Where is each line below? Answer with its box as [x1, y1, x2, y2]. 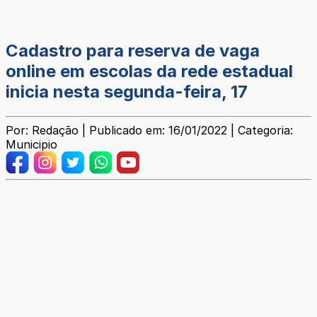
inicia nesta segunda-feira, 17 [6, 81, 248, 103]
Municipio [6, 137, 57, 152]
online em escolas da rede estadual [6, 61, 293, 82]
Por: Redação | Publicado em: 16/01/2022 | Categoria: [6, 123, 293, 138]
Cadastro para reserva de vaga [6, 40, 260, 62]
